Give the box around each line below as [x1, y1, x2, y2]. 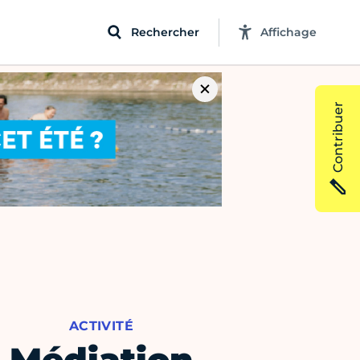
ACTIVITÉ [68, 318, 133, 334]
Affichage [260, 24, 317, 39]
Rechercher [131, 24, 199, 39]
